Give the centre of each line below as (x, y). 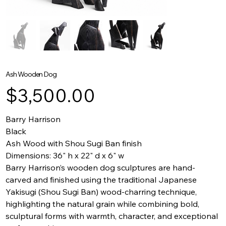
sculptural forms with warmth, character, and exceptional (112, 216)
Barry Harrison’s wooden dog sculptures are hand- (101, 168)
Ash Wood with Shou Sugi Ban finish (74, 144)
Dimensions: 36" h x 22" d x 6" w (65, 156)
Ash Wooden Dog (31, 74)
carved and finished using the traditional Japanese (101, 180)
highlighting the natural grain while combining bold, (103, 204)
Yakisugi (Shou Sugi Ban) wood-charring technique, (101, 192)
